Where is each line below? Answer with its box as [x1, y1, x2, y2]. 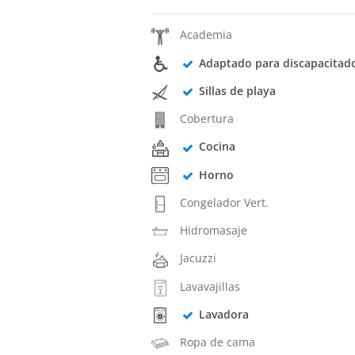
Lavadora [198, 306, 249, 322]
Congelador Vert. [180, 194, 269, 210]
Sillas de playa [198, 82, 276, 98]
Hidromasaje [180, 223, 248, 239]
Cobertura [180, 111, 235, 127]
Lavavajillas [180, 278, 241, 294]
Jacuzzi [180, 250, 217, 266]
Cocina [198, 139, 235, 155]
